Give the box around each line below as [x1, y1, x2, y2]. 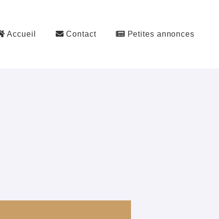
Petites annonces [125, 30, 195, 38]
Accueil [5, 30, 36, 38]
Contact [64, 30, 96, 38]
